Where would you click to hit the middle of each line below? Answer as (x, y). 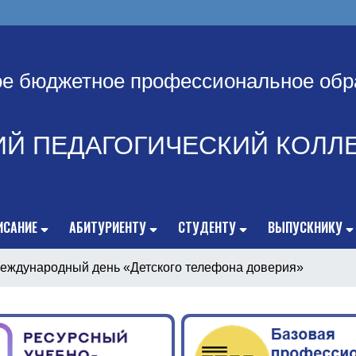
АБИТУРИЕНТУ (108, 227)
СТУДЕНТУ (207, 227)
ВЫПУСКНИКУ (305, 227)
